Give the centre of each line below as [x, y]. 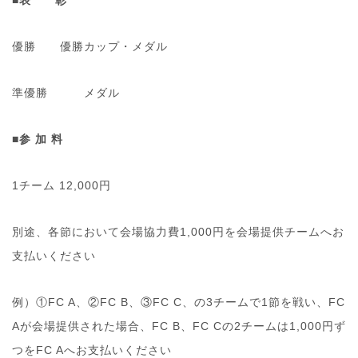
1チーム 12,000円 [62, 186]
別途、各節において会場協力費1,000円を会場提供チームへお [178, 232]
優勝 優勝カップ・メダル [90, 47]
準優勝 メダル [66, 93]
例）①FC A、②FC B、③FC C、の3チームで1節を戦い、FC [179, 302]
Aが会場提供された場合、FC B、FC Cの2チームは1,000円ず [179, 326]
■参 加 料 [38, 139]
